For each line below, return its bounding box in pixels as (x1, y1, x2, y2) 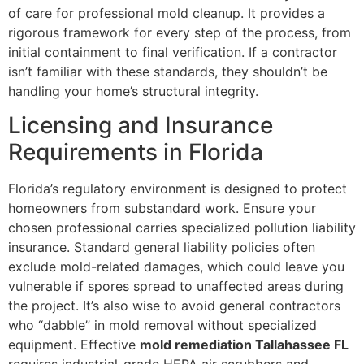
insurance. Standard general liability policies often (8, 239, 315, 256)
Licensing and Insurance (8, 111, 273, 140)
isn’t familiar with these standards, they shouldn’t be (8, 63, 327, 80)
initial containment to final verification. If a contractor (8, 43, 337, 60)
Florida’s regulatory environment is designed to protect (8, 180, 347, 197)
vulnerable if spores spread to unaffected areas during (8, 278, 344, 295)
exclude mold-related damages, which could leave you (8, 258, 344, 275)
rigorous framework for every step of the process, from (8, 24, 351, 41)
